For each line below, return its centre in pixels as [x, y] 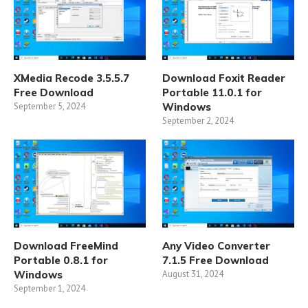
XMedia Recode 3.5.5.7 [71, 78]
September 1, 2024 [49, 288]
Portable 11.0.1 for [212, 92]
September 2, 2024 [198, 120]
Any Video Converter [217, 245]
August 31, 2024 [193, 274]
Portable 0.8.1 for [61, 260]
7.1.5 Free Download [216, 260]
